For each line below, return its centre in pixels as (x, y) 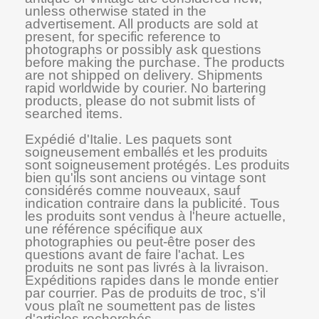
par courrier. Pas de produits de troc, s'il (145, 293)
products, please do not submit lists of (140, 101)
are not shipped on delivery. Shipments (144, 75)
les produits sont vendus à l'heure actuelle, (155, 216)
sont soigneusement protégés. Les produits (157, 165)
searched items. (74, 114)
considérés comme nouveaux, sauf (132, 190)
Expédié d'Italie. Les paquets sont (128, 139)
